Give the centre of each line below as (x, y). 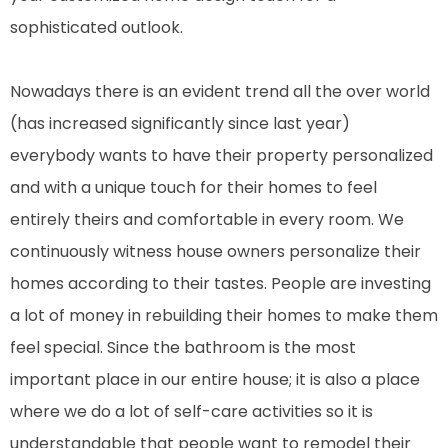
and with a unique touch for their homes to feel (193, 187)
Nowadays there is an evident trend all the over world (220, 91)
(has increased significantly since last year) (180, 123)
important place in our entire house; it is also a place (215, 379)
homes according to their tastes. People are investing (220, 283)
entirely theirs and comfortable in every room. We (207, 219)
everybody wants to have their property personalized (221, 155)
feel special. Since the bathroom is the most (183, 347)
